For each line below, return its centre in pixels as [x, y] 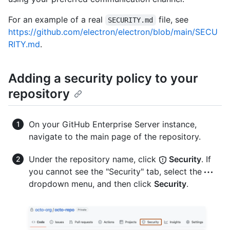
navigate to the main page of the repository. [115, 137]
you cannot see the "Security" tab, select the [117, 172]
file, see [172, 20]
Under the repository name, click [94, 159]
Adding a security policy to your [103, 79]
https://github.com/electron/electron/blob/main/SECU [113, 32]
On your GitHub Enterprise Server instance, [113, 124]
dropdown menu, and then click [91, 184]
